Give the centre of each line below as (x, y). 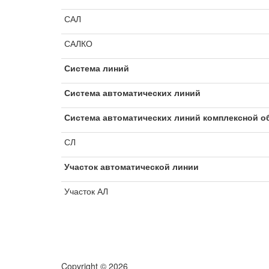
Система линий (97, 68)
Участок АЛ (86, 191)
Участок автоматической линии (131, 166)
